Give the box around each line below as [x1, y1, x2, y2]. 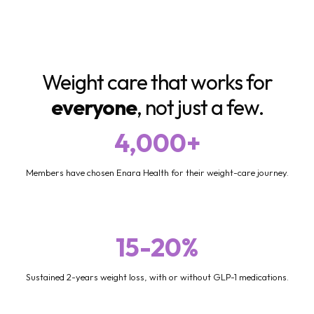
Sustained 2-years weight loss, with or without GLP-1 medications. [25, 271, 289, 282]
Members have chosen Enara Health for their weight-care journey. [25, 166, 289, 178]
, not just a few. [136, 93, 264, 121]
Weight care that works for [41, 68, 273, 95]
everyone [50, 93, 137, 121]
